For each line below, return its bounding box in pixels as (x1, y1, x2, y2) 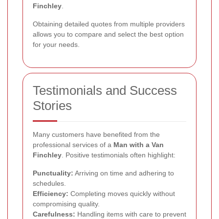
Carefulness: (33, 210, 75, 218)
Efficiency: (33, 189, 68, 197)
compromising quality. (33, 199, 100, 208)
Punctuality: (33, 169, 73, 177)
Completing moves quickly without (68, 189, 175, 197)
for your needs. (33, 40, 80, 48)
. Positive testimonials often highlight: (62, 151, 175, 159)
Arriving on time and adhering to (73, 169, 174, 177)
